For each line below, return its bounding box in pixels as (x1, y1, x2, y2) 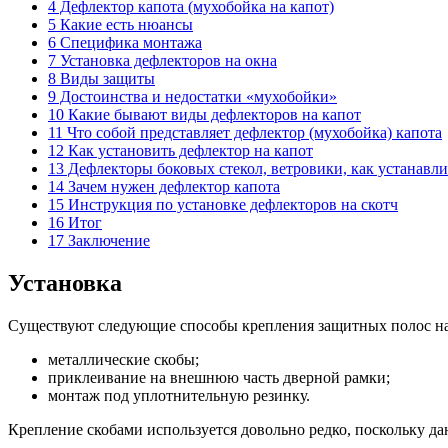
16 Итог (48, 213, 102, 231)
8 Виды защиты (48, 69, 155, 87)
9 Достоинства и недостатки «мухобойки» (48, 87, 337, 105)
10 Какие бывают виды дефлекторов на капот (48, 105, 361, 123)
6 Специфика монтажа (48, 33, 202, 51)
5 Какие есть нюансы (48, 15, 193, 33)
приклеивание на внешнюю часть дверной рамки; (48, 368, 390, 386)
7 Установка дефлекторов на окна (48, 51, 277, 69)
